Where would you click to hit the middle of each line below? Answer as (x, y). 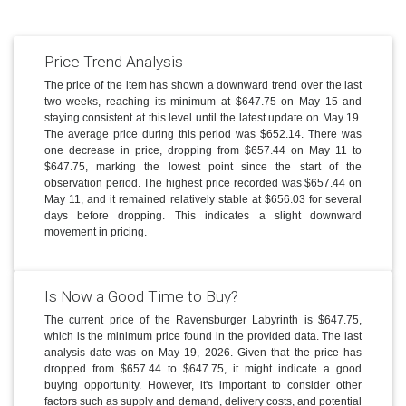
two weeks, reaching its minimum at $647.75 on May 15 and (203, 102)
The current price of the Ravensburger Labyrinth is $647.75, (203, 320)
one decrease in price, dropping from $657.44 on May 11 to (203, 151)
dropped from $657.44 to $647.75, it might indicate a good (203, 369)
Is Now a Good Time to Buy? (141, 296)
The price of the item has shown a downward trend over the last (203, 86)
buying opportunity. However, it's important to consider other (203, 386)
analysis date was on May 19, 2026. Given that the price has (203, 353)
